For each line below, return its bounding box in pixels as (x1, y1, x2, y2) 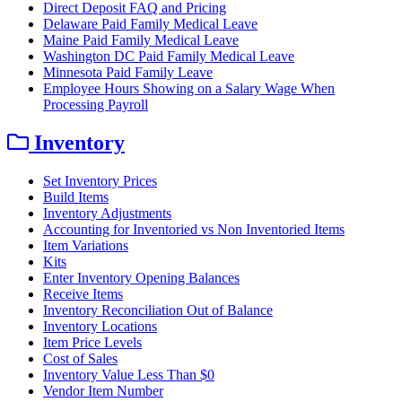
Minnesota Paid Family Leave (43, 65, 213, 81)
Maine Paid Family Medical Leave (43, 32, 239, 48)
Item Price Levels (43, 334, 142, 350)
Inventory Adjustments (43, 205, 171, 221)
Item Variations (43, 237, 128, 253)
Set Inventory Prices (43, 172, 157, 188)
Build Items (43, 188, 109, 205)
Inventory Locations (43, 318, 157, 334)
